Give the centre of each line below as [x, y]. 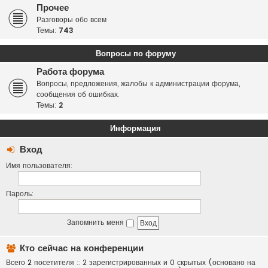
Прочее [53, 8]
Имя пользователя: [39, 165]
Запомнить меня [97, 223]
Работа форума [70, 72]
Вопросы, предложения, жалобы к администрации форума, [138, 83]
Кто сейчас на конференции [82, 248]
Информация [135, 128]
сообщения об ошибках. [78, 94]
